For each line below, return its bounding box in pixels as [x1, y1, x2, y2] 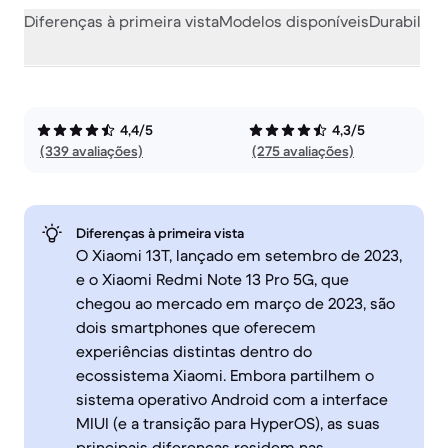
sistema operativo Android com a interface [76, 389, 388, 409]
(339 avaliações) [40, 142, 143, 160]
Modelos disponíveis [219, 11, 369, 31]
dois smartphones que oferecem [76, 317, 316, 337]
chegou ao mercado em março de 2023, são [76, 293, 395, 313]
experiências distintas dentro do [76, 341, 312, 361]
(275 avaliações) [252, 142, 354, 160]
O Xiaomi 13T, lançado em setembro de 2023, [76, 245, 402, 265]
